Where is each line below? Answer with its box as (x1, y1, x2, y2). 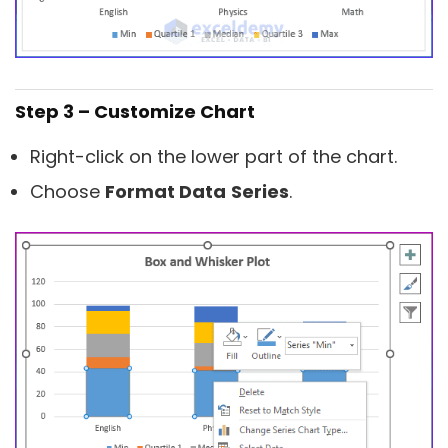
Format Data (105, 178, 226, 204)
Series (231, 178, 289, 204)
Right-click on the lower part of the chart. (30, 143, 397, 169)
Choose (30, 178, 105, 204)
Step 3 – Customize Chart (15, 98, 255, 124)
